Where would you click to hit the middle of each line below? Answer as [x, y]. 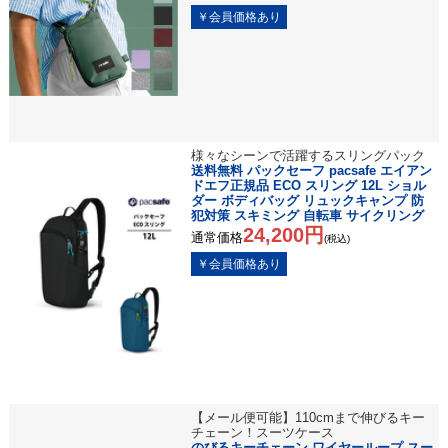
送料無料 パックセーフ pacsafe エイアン [311, 171]
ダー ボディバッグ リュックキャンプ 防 [307, 201]
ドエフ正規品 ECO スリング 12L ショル [308, 186]
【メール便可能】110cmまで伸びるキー [307, 418]
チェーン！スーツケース [262, 433]
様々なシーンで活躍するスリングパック [307, 156]
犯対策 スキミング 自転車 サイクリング [307, 216]
